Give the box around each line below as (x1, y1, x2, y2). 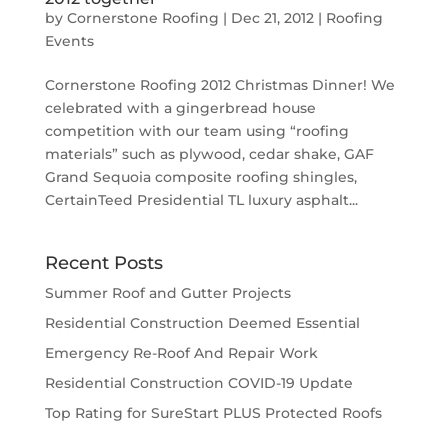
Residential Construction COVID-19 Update (44, 373, 353, 392)
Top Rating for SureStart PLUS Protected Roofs (44, 403, 382, 422)
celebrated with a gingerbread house (44, 98, 316, 117)
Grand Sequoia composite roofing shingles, (44, 167, 357, 186)
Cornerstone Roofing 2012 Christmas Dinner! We (44, 75, 395, 94)
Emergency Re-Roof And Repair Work (44, 343, 318, 362)
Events (44, 31, 94, 50)
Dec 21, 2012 (230, 8, 314, 27)
